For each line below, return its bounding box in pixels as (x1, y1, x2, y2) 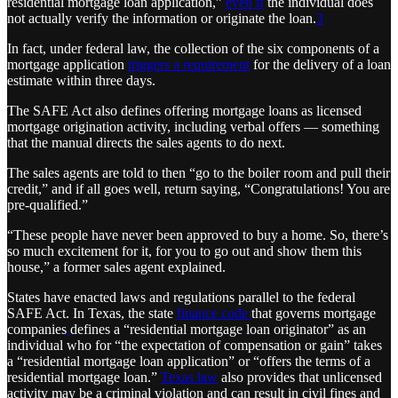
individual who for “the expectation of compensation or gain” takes (7, 338, 382, 354)
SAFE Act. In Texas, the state (7, 306, 177, 322)
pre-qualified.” (7, 197, 88, 213)
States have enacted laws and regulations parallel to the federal (7, 290, 355, 306)
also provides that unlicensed (218, 370, 382, 386)
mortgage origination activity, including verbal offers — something (7, 119, 379, 135)
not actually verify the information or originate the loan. (7, 11, 316, 27)
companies (7, 322, 67, 338)
